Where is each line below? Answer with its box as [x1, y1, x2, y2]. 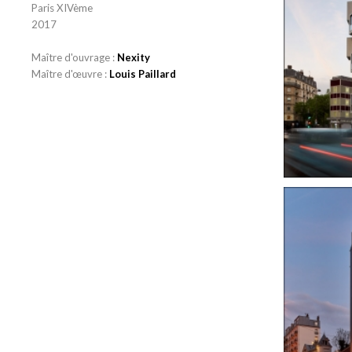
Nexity [117, 50, 150, 64]
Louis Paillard [109, 67, 176, 80]
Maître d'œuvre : [31, 67, 109, 80]
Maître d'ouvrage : [31, 50, 117, 64]
